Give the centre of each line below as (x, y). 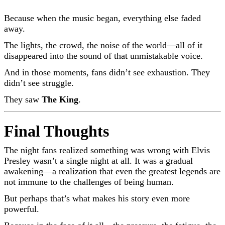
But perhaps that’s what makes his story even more (97, 198)
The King (60, 99)
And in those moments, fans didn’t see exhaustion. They (107, 72)
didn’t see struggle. (39, 83)
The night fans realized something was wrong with (98, 150)
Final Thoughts (57, 131)
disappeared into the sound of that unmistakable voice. (103, 55)
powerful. (22, 209)
